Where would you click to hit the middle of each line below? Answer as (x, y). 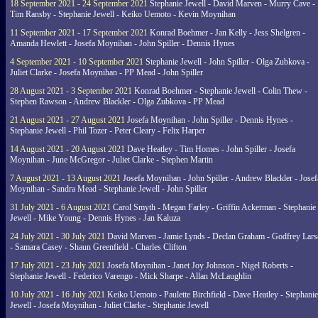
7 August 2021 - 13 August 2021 (65, 178)
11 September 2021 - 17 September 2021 (79, 33)
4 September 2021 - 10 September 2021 (77, 62)
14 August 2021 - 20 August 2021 (67, 149)
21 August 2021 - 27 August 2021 (67, 120)
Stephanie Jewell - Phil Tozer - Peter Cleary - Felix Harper (108, 131)
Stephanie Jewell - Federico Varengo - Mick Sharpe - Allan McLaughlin (131, 276)
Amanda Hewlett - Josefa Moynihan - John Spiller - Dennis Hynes (122, 43)
